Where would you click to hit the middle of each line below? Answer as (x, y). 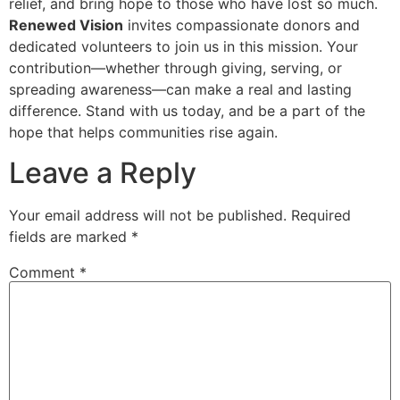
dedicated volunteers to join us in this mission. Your (183, 47)
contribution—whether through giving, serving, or (175, 68)
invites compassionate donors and (242, 25)
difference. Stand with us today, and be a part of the (187, 111)
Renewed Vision (66, 25)
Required (321, 215)
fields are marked (70, 236)
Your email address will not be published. (148, 215)
